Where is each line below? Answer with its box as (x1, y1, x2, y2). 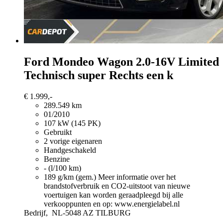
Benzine (44, 154, 70, 163)
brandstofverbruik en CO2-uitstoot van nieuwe (44, 181, 190, 190)
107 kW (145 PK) (44, 118, 101, 127)
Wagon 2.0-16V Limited (97, 55, 219, 68)
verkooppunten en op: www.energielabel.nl (44, 199, 180, 208)
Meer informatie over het (98, 172, 176, 181)
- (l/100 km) (44, 163, 81, 172)
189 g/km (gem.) (44, 172, 98, 181)
